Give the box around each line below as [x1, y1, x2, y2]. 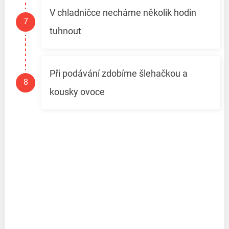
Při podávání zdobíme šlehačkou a [49, 68, 188, 79]
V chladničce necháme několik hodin [49, 7, 196, 18]
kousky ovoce [49, 86, 105, 98]
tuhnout [49, 26, 81, 37]
